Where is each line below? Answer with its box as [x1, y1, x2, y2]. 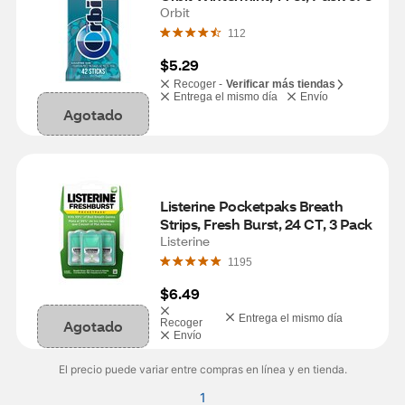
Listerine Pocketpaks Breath [160, 196, 344, 215]
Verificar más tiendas [226, 78, 335, 90]
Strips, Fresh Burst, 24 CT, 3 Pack [160, 214, 373, 233]
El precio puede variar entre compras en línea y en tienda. [58, 363, 347, 376]
